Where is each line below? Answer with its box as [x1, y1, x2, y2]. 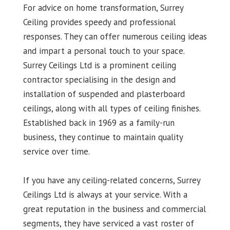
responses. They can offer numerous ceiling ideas [23, 31, 207, 43]
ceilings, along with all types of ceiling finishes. [23, 103, 200, 114]
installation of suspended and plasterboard [23, 88, 185, 100]
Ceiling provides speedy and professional [23, 16, 176, 28]
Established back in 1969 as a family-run [23, 117, 175, 129]
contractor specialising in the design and [23, 74, 176, 86]
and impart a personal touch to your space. [23, 45, 184, 57]
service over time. [23, 146, 90, 158]
